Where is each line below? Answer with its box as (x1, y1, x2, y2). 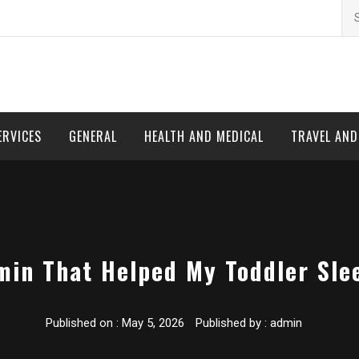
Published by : (192, 316, 270, 331)
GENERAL (69, 127, 117, 146)
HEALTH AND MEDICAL (144, 127, 264, 146)
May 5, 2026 (121, 316, 184, 331)
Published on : (45, 316, 122, 331)
